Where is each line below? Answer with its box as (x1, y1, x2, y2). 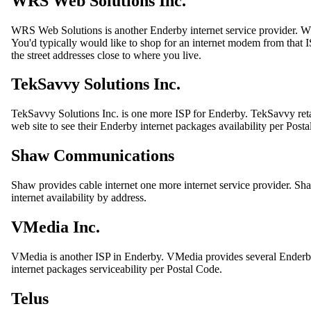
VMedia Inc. (11, 218, 100, 237)
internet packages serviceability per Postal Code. (11, 263, 222, 275)
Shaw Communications (11, 146, 174, 165)
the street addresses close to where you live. (11, 49, 201, 61)
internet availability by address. (11, 192, 146, 204)
